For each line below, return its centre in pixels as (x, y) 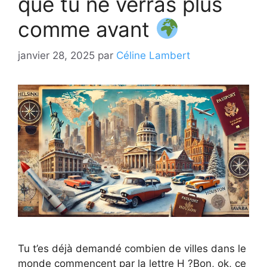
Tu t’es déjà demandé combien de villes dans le (132, 248)
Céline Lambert (153, 56)
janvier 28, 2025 (56, 56)
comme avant (87, 29)
